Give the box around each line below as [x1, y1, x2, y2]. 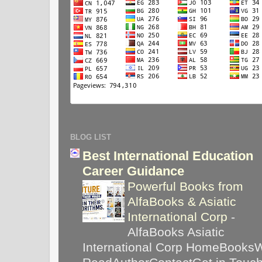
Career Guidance [82, 163, 184, 178]
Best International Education [82, 148, 253, 163]
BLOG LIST [70, 132, 111, 142]
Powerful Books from [127, 179, 243, 193]
